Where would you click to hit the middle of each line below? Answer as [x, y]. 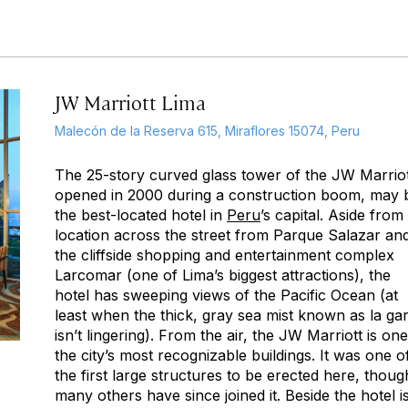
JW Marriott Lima [130, 102]
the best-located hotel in [141, 215]
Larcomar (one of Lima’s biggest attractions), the [223, 275]
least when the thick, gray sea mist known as [212, 315]
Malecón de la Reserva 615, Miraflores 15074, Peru [207, 131]
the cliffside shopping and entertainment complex [224, 255]
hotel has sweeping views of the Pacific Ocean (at [226, 295]
